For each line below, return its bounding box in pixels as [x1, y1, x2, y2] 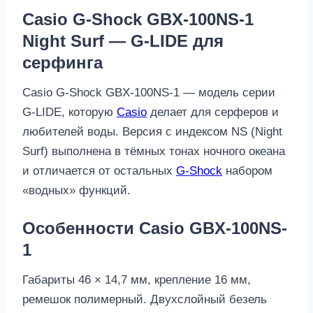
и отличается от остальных [22, 163, 176, 177]
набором [222, 163, 272, 177]
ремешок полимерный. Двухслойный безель [22, 292, 267, 306]
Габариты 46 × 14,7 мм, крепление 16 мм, [22, 272, 251, 286]
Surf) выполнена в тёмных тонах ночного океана [22, 144, 285, 158]
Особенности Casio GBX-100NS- [22, 218, 287, 238]
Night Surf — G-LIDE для [22, 31, 224, 50]
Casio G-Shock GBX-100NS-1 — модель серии [22, 85, 275, 99]
